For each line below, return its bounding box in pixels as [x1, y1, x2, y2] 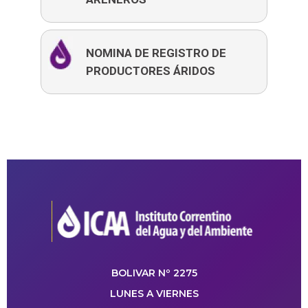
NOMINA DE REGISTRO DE [86, 46, 226, 60]
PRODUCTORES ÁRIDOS [86, 64, 215, 78]
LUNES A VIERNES [109, 287, 199, 300]
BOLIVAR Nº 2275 [111, 267, 197, 280]
